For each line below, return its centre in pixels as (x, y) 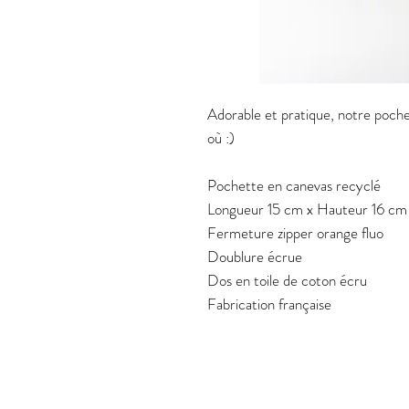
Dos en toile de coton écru (287, 280)
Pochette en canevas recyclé (294, 185)
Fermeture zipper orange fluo (295, 233)
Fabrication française (269, 304)
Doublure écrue (255, 257)
